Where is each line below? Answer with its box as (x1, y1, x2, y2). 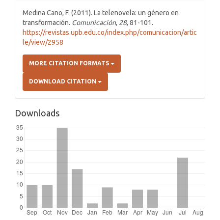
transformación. (23, 19, 72, 27)
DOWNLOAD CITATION (29, 78, 98, 84)
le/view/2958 (23, 38, 63, 46)
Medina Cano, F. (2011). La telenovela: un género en (23, 9, 179, 17)
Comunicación (72, 19, 116, 27)
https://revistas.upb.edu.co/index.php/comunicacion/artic (23, 28, 197, 36)
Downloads (15, 108, 59, 118)
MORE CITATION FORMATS (29, 60, 110, 66)
